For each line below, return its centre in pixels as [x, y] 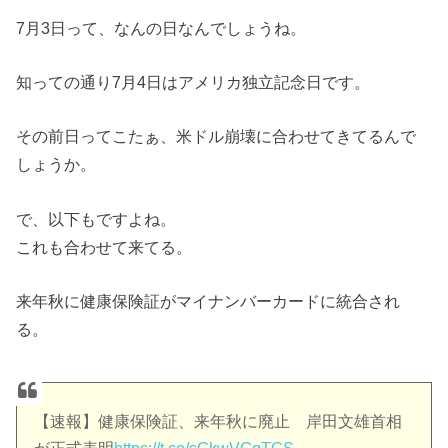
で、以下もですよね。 [96, 218]
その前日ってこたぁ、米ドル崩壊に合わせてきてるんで [216, 136]
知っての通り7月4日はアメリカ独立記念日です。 [193, 82]
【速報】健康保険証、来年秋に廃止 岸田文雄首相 [218, 422]
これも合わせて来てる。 [104, 246]
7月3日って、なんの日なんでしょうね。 [161, 27]
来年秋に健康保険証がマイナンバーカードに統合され [208, 301]
